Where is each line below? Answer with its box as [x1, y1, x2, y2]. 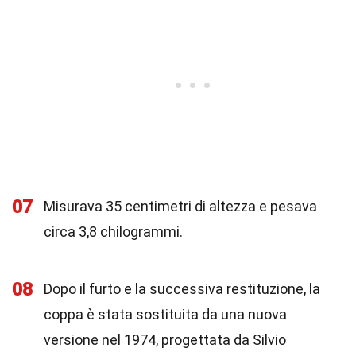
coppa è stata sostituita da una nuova [44, 306, 287, 323]
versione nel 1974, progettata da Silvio [44, 331, 286, 348]
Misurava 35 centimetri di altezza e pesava [44, 198, 317, 215]
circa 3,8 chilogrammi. [44, 223, 183, 240]
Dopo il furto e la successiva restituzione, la [44, 281, 320, 297]
